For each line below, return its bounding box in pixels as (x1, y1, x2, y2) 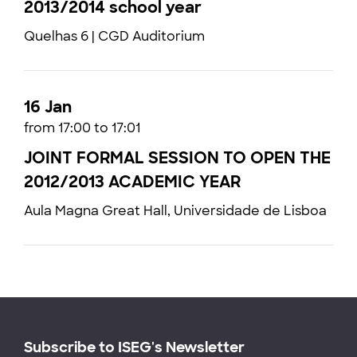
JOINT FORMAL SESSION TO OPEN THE (24, 147, 331, 168)
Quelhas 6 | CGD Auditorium (24, 28, 205, 45)
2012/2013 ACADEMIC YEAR (24, 171, 241, 192)
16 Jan (24, 96, 72, 117)
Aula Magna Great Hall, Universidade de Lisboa (24, 202, 327, 219)
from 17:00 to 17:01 (24, 120, 140, 136)
